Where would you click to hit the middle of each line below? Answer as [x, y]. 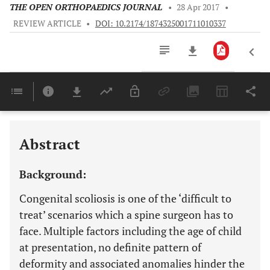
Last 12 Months [178, 127]
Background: [53, 174]
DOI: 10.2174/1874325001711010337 [160, 24]
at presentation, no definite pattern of [110, 247]
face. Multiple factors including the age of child [130, 231]
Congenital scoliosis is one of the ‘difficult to [125, 198]
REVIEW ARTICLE [47, 24]
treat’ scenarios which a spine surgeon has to [126, 215]
